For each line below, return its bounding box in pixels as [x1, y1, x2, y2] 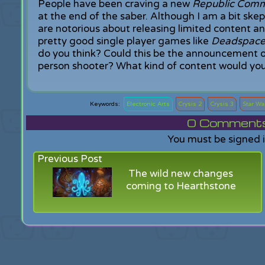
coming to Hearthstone [125, 180, 236, 192]
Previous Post [37, 153, 103, 165]
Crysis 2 [179, 101, 202, 108]
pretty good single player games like [37, 35, 211, 47]
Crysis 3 [211, 101, 234, 108]
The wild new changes [128, 167, 234, 180]
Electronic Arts [127, 101, 170, 108]
